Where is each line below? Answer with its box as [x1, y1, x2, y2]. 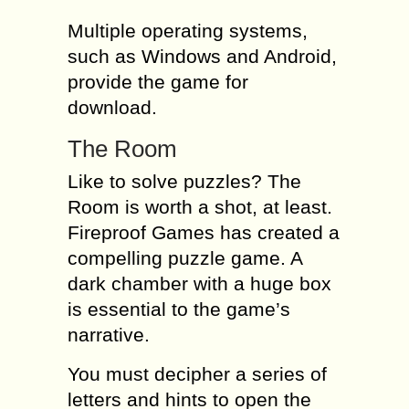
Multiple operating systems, [68, 20, 308, 41]
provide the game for [68, 71, 248, 92]
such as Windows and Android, [68, 46, 337, 67]
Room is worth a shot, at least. [68, 196, 332, 217]
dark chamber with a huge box [68, 273, 331, 294]
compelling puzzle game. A [68, 247, 302, 268]
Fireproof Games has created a [68, 222, 340, 243]
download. [68, 97, 157, 118]
